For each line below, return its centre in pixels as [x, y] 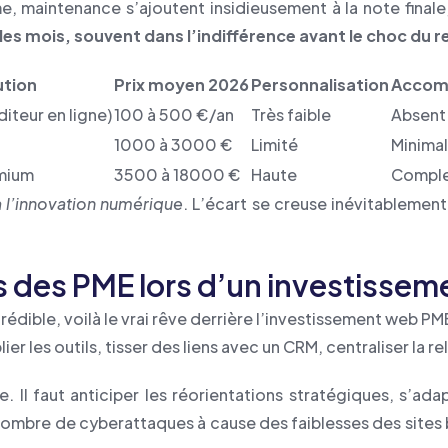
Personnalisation [320, 84]
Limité [274, 144]
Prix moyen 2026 [181, 84]
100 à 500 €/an [174, 114]
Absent [418, 114]
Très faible [291, 114]
